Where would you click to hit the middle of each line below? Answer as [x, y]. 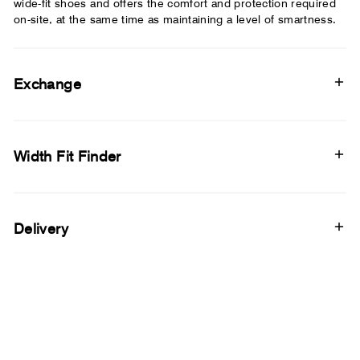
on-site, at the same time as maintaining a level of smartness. [175, 19]
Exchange [47, 84]
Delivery [41, 228]
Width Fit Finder [67, 156]
